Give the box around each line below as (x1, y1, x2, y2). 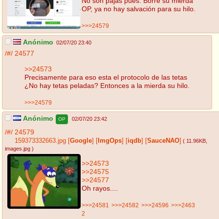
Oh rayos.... (82, 184, 118, 192)
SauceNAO (147, 137, 179, 145)
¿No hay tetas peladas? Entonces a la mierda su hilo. (24, 81, 190, 89)
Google (70, 137, 92, 145)
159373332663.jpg (15, 137, 66, 145)
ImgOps (98, 137, 122, 145)
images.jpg (5, 146, 30, 152)
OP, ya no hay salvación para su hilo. (82, 4, 196, 13)
